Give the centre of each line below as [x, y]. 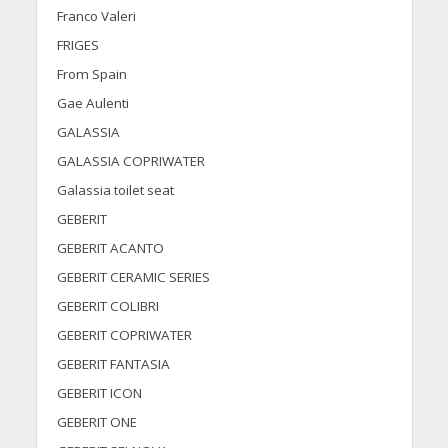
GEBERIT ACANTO [110, 248]
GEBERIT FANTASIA [113, 364]
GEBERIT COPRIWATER [124, 335]
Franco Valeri [96, 16]
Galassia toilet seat [115, 190]
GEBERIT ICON [99, 393]
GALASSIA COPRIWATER [130, 161]
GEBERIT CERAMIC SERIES [133, 277]
